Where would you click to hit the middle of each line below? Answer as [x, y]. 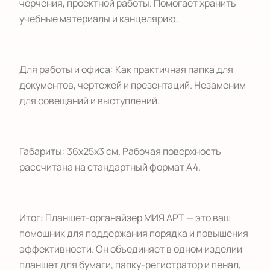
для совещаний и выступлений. [89, 101]
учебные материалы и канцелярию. [99, 19]
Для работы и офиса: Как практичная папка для [126, 69]
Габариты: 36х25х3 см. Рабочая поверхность [120, 151]
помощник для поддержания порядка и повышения [134, 233]
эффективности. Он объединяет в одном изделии [131, 249]
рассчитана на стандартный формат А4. [110, 167]
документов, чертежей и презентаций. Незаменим [133, 85]
